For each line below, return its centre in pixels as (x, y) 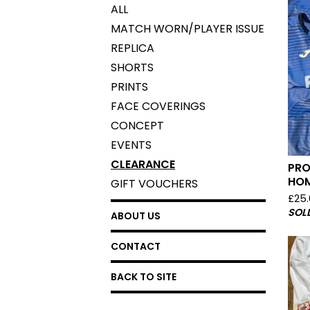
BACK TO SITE (144, 277)
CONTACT (136, 246)
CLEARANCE (143, 164)
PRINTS (129, 87)
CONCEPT (137, 126)
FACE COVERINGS (158, 106)
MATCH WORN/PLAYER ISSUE (188, 29)
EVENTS (131, 145)
